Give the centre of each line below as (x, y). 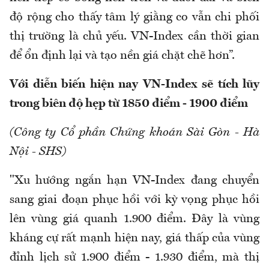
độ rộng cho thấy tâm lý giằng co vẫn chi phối (134, 18)
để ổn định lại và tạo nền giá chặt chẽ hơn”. (122, 56)
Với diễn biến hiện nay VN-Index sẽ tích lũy (134, 85)
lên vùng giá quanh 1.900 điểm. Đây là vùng (134, 219)
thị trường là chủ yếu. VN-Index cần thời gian (134, 37)
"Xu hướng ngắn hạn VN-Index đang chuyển (134, 181)
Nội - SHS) (38, 152)
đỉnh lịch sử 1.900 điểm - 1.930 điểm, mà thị (134, 258)
